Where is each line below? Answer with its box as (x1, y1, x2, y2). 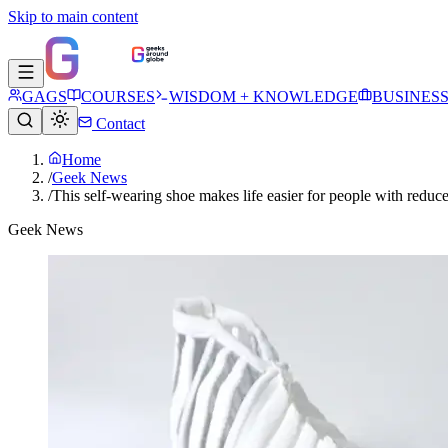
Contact (92, 115, 145, 132)
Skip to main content (8, 8, 138, 25)
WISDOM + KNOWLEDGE (169, 88, 358, 105)
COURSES (81, 88, 155, 105)
